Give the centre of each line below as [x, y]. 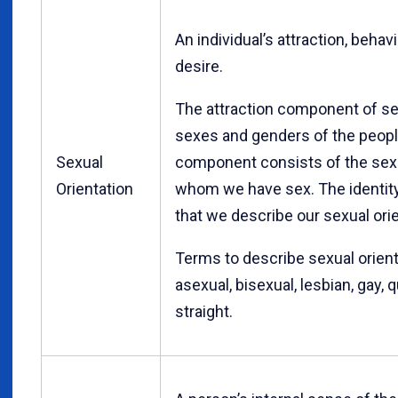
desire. [199, 67]
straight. [204, 312]
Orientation [95, 189]
